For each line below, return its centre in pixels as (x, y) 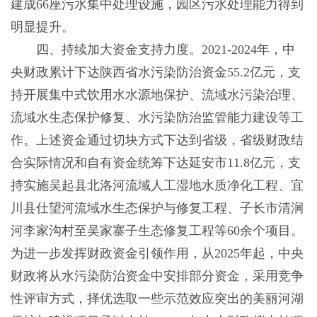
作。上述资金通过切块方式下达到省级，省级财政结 (157, 140)
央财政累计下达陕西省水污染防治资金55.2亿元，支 (155, 73)
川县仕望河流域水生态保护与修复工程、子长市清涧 (157, 208)
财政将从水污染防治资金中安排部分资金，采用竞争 (157, 276)
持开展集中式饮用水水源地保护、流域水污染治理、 (157, 95)
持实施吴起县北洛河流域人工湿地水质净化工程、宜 (157, 186)
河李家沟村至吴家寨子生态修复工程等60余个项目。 (157, 231)
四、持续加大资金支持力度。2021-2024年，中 (152, 50)
